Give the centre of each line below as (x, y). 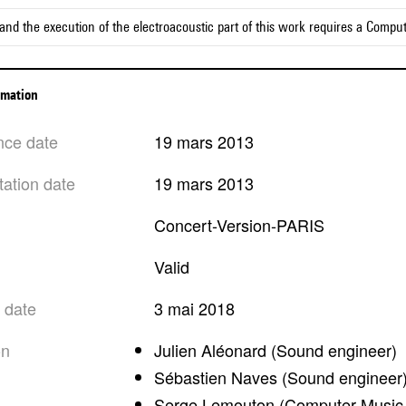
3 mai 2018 (199, 308)
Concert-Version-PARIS (245, 225)
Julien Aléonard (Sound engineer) (275, 350)
